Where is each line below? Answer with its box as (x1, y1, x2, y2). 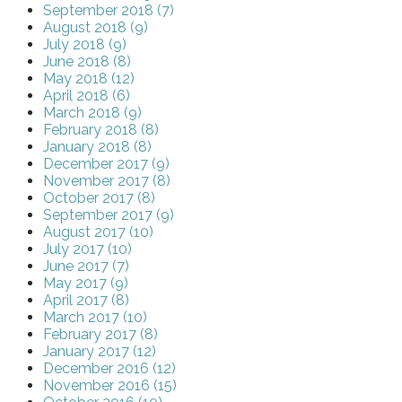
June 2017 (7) (43, 258, 129, 275)
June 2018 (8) (43, 53, 131, 71)
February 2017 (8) (43, 326, 158, 344)
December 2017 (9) (43, 155, 170, 173)
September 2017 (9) (43, 206, 174, 224)
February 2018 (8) (43, 121, 159, 139)
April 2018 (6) (43, 87, 130, 105)
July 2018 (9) (43, 36, 127, 54)
